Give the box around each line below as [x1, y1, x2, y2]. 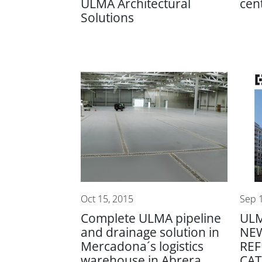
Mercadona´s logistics [81, 239, 204, 253]
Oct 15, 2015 [81, 194, 133, 204]
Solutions [81, 11, 134, 25]
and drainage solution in [81, 225, 219, 239]
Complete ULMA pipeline [81, 211, 221, 225]
